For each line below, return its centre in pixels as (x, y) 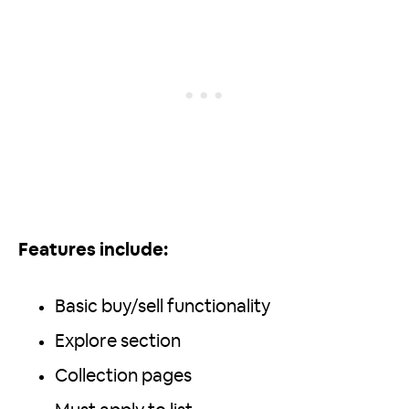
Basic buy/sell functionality (163, 307)
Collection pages (123, 377)
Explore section (118, 342)
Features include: (93, 251)
